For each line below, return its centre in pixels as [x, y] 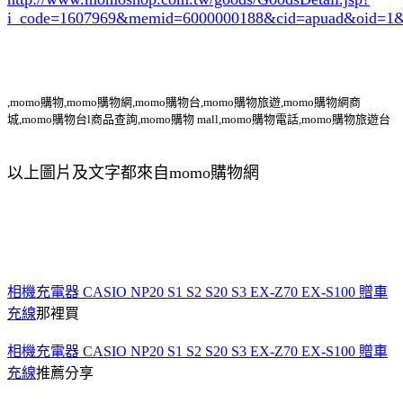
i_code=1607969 [62, 18]
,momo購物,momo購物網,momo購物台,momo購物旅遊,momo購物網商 [184, 102]
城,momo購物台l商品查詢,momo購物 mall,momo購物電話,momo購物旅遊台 [199, 119]
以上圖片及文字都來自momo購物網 [133, 172]
